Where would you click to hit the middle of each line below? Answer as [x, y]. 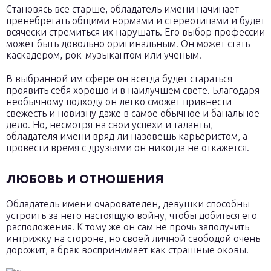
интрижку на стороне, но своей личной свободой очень [133, 238]
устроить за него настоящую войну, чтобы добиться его [132, 215]
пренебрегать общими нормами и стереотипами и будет [135, 21]
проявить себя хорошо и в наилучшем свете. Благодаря [133, 90]
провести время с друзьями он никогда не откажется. [128, 148]
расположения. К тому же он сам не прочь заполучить [128, 227]
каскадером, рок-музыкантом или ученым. [104, 55]
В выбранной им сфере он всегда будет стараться [119, 79]
